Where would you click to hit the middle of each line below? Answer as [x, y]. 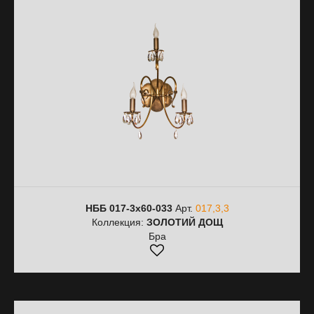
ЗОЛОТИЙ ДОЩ [184, 222]
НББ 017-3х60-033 [129, 208]
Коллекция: [119, 222]
